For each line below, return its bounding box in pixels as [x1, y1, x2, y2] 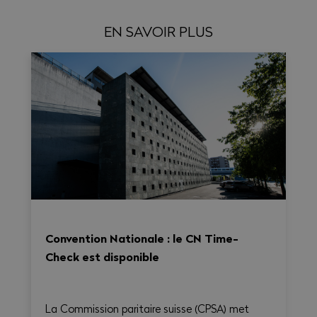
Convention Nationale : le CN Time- [45, 230, 238, 247]
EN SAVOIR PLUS [103, 22, 213, 42]
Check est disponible [45, 248, 159, 265]
